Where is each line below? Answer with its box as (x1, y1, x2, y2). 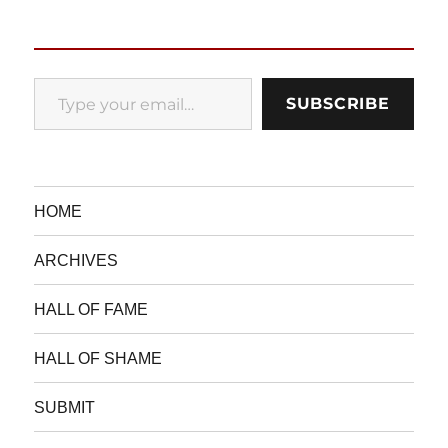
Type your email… (33, 68, 89, 86)
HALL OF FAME (34, 300, 149, 318)
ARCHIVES (34, 251, 119, 269)
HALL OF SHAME (34, 349, 163, 367)
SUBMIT (34, 398, 96, 416)
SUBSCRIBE (285, 94, 390, 114)
